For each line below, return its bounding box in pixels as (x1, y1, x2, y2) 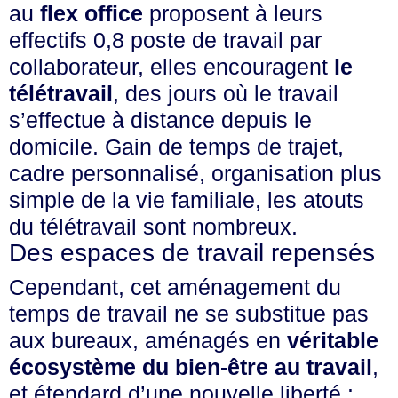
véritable (287, 328, 378, 353)
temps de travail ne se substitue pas (9, 301, 369, 326)
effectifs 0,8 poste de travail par (9, 28, 322, 52)
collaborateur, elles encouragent (9, 54, 328, 79)
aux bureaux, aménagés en (9, 328, 287, 353)
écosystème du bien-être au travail (9, 354, 372, 379)
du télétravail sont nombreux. (9, 214, 298, 239)
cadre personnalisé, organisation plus (9, 161, 382, 186)
